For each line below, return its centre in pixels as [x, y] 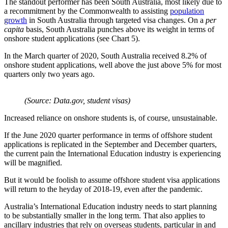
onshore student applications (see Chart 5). [72, 38]
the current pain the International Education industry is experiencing [112, 153]
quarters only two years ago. [49, 74]
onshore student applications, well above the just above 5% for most [113, 65]
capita [14, 29]
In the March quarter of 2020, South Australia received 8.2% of [105, 55]
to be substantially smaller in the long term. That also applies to [105, 215]
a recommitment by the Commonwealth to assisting [87, 11]
